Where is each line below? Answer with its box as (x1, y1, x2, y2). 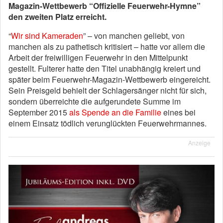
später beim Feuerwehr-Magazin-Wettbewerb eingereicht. (8, 74, 211, 85)
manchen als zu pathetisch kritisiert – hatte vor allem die (8, 41, 205, 52)
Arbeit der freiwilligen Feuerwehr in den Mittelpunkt (8, 52, 188, 63)
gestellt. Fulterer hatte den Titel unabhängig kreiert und (8, 63, 201, 74)
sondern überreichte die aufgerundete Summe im (8, 96, 181, 107)
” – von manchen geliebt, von (83, 30, 185, 41)
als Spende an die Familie (69, 107, 161, 118)
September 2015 (8, 107, 69, 118)
